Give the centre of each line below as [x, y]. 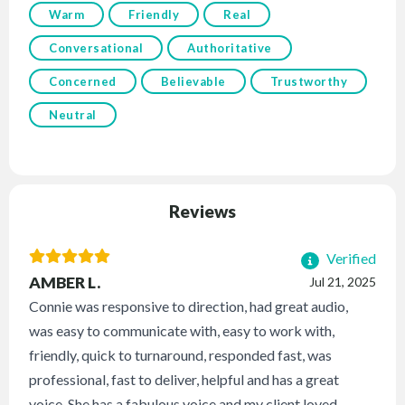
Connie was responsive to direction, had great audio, [189, 306]
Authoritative [230, 48]
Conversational [96, 48]
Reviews [202, 212]
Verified [349, 259]
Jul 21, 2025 [342, 282]
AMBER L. [65, 283]
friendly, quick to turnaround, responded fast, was [181, 355]
